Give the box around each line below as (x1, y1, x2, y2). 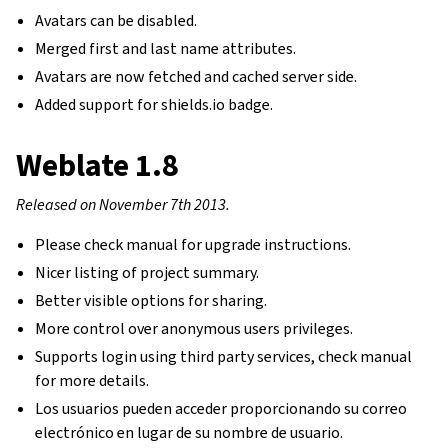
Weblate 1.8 (16, 144, 179, 186)
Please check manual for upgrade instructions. (35, 234, 352, 255)
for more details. (35, 370, 150, 391)
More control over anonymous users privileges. (35, 318, 354, 339)
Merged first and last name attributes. (35, 38, 297, 59)
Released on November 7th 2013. (16, 194, 230, 215)
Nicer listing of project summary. (35, 262, 260, 283)
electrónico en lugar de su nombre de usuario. (35, 422, 344, 443)
